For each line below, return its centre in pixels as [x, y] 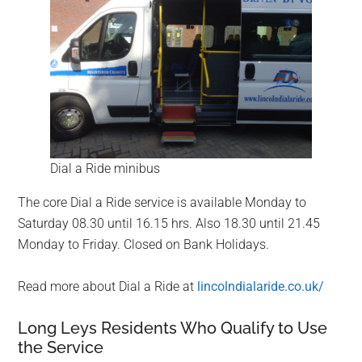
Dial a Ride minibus [105, 169]
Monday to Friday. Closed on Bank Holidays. [144, 245]
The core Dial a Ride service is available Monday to [162, 203]
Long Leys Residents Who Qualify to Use [173, 328]
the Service [61, 348]
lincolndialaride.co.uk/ [261, 287]
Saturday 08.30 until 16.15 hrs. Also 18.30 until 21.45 [169, 224]
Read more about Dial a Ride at [108, 287]
